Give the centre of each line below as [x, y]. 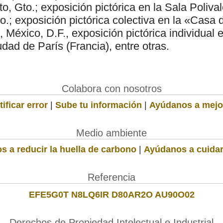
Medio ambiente [111, 133]
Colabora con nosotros [111, 88]
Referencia [111, 177]
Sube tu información [99, 105]
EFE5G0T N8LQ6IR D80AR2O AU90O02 [111, 194]
